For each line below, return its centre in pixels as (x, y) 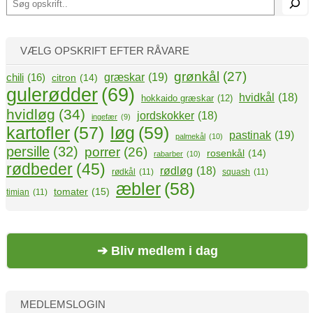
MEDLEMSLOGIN (63, 304)
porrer (102, 152)
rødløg (176, 170)
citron (64, 77)
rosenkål (226, 153)
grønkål (197, 76)
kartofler (38, 132)
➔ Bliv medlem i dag (157, 250)
